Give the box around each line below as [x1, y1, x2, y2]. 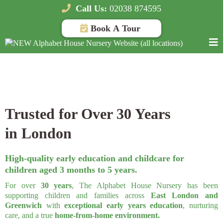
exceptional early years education [64, 201, 183, 210]
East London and [150, 191, 219, 200]
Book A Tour [91, 23, 140, 33]
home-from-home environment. [55, 211, 160, 220]
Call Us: [73, 3, 107, 13]
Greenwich [5, 201, 42, 210]
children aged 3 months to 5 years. [5, 165, 137, 175]
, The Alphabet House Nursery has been [72, 181, 219, 190]
